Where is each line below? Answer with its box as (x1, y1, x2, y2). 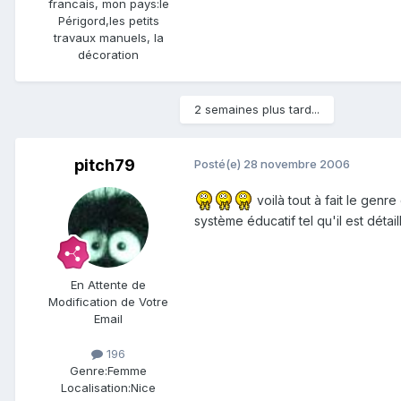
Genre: (70, 363, 107, 378)
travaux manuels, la (53, 30, 164, 45)
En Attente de (71, 277, 146, 292)
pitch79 (74, 155, 135, 175)
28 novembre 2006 (243, 156, 350, 171)
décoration (78, 47, 139, 62)
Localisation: (61, 380, 131, 395)
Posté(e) (194, 156, 243, 171)
